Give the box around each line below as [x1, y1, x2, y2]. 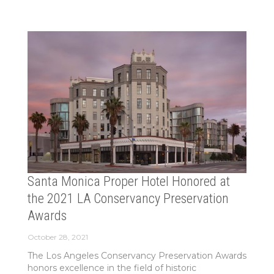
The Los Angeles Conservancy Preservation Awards [27, 250, 246, 261]
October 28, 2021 [27, 232, 88, 242]
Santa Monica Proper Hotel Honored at [27, 173, 230, 189]
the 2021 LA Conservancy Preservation [27, 190, 229, 206]
